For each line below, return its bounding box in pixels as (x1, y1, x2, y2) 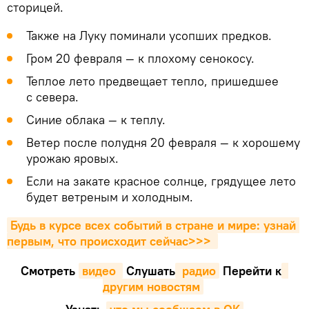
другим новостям (102, 278, 200, 295)
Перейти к (219, 262, 281, 279)
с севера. (26, 88, 79, 105)
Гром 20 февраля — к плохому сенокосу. (26, 50, 255, 66)
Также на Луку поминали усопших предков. (26, 27, 275, 43)
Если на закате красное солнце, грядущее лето (26, 172, 296, 189)
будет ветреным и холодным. (26, 188, 193, 205)
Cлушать (123, 262, 175, 279)
